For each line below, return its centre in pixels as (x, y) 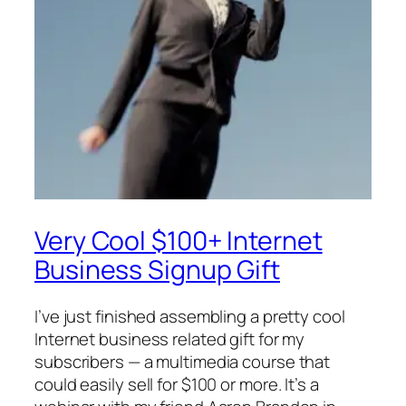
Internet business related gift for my (170, 339)
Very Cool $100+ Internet (179, 240)
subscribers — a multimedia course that (183, 362)
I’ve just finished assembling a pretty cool (190, 317)
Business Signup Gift (157, 269)
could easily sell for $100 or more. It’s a (177, 385)
